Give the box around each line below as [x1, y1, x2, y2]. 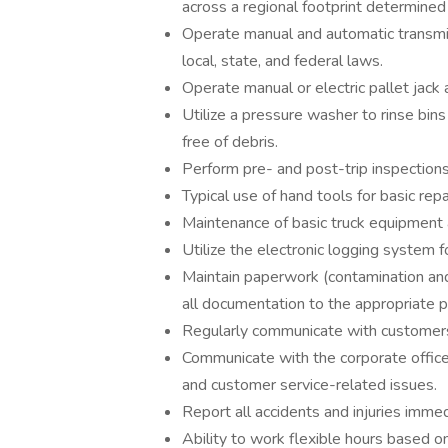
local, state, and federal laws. [182, 50, 383, 72]
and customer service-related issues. [182, 374, 437, 396]
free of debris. [182, 131, 278, 153]
